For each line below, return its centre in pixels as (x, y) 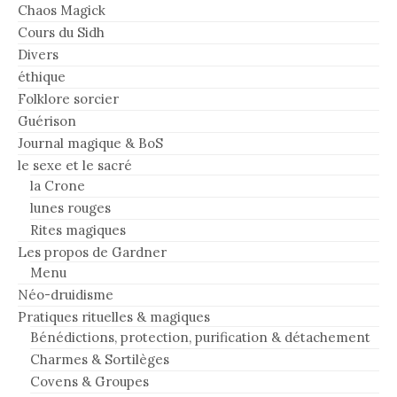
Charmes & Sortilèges (100, 359)
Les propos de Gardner (92, 252)
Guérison (47, 121)
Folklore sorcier (68, 98)
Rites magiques (78, 230)
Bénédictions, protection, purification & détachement (200, 337)
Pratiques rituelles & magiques (114, 316)
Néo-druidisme (66, 294)
